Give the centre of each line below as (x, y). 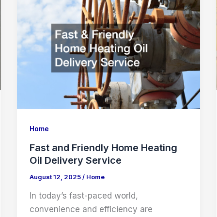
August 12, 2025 (56, 177)
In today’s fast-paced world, (84, 195)
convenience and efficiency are (91, 209)
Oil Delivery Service (75, 161)
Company (48, 8)
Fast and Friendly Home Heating (103, 148)
